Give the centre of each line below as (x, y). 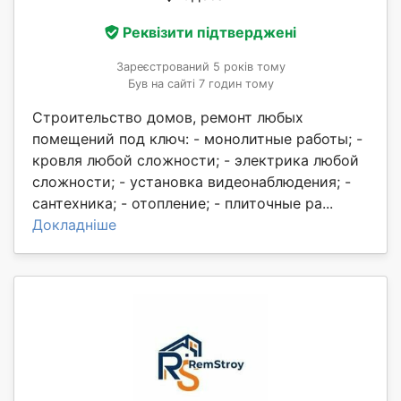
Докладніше (74, 224)
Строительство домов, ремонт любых (168, 117)
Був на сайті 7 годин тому (200, 83)
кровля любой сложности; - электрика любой (196, 160)
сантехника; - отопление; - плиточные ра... (183, 203)
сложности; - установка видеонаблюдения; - (192, 181)
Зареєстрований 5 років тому (200, 66)
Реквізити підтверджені (209, 32)
